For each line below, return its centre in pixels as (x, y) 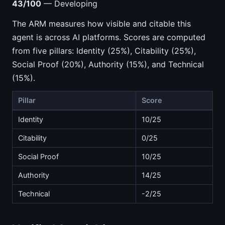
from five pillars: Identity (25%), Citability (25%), (104, 50)
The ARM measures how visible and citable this (101, 23)
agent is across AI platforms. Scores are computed (109, 37)
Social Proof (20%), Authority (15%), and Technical (108, 64)
